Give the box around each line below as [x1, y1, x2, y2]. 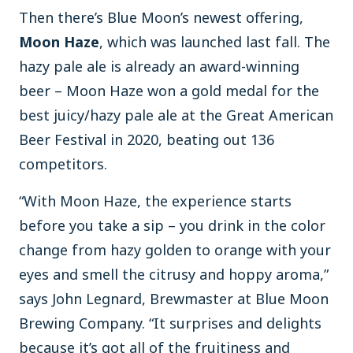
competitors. [19, 154, 107, 173]
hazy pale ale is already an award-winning [19, 57, 299, 76]
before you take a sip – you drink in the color [19, 216, 325, 235]
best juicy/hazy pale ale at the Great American [19, 106, 333, 124]
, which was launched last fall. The [99, 32, 330, 51]
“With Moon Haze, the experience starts [19, 191, 292, 210]
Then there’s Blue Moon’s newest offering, [19, 8, 303, 27]
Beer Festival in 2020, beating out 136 [19, 130, 274, 149]
